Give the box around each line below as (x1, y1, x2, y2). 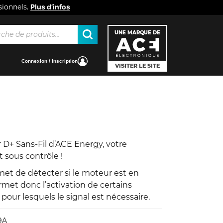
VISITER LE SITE (115, 62, 160, 69)
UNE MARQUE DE (114, 30, 160, 35)
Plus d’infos (30, 2, 70, 11)
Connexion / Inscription (21, 58, 78, 64)
